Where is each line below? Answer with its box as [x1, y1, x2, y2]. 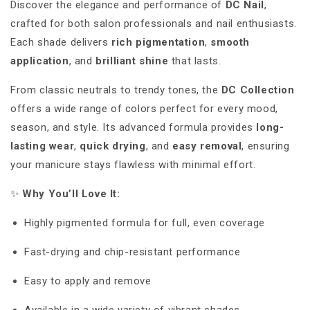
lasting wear [10, 140, 75, 153]
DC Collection [221, 84, 295, 97]
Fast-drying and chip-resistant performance [24, 246, 241, 259]
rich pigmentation [111, 36, 206, 49]
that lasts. [168, 55, 221, 68]
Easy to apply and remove [24, 275, 152, 288]
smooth [210, 36, 250, 49]
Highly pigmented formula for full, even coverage [24, 217, 265, 230]
